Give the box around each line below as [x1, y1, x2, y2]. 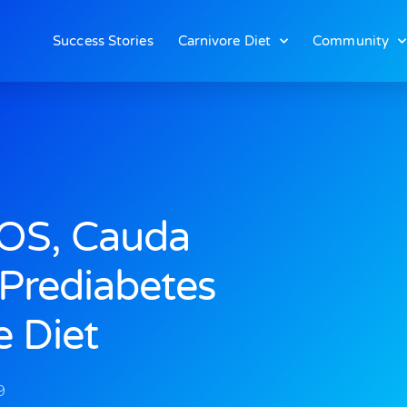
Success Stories [53, 33, 154, 49]
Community [313, 33, 390, 49]
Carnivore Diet [177, 33, 272, 49]
